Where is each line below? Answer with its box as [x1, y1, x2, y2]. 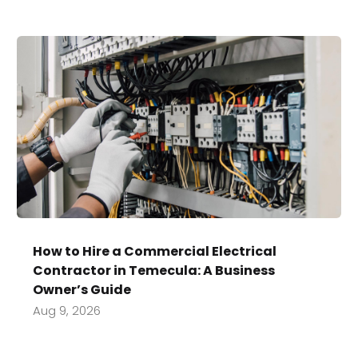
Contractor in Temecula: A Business [33, 261, 276, 280]
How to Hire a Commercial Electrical [33, 242, 277, 261]
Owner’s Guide [33, 280, 132, 300]
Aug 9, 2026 [33, 302, 101, 320]
